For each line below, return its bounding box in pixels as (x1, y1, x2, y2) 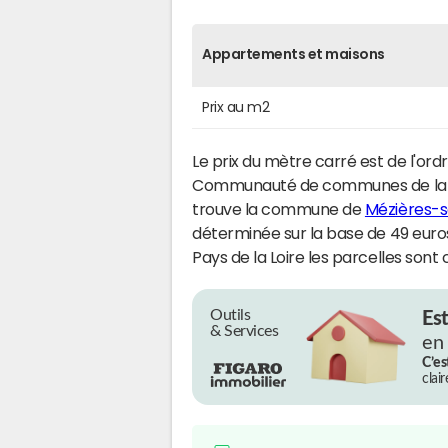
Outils (210, 306, 251, 323)
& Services (210, 322, 279, 339)
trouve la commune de (192, 200, 365, 217)
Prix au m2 (202, 99, 270, 114)
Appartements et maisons (202, 46, 385, 61)
